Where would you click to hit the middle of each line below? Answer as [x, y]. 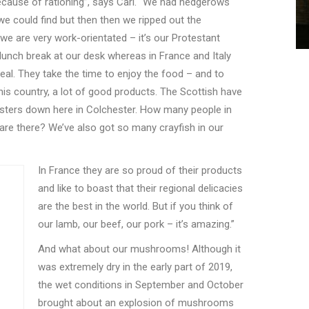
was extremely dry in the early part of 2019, [135, 267]
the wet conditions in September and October [141, 285]
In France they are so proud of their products [140, 171]
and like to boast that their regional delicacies [140, 189]
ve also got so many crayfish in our [144, 128]
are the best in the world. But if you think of [136, 207]
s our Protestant [183, 38]
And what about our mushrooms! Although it [139, 249]
